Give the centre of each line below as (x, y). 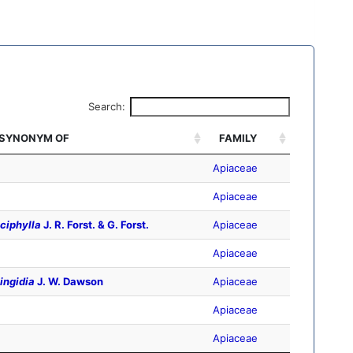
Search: (106, 107)
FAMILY (238, 138)
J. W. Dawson (69, 282)
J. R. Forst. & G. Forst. (95, 225)
